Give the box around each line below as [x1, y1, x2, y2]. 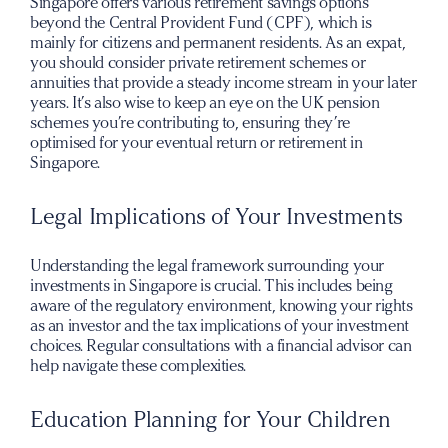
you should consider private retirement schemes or [30, 53, 366, 72]
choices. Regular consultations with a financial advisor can [30, 336, 412, 355]
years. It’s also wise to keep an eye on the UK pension [30, 93, 380, 112]
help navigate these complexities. [30, 356, 246, 375]
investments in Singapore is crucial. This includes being [30, 276, 393, 295]
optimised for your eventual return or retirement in [30, 133, 363, 152]
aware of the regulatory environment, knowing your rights [30, 296, 413, 315]
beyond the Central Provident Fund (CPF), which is [30, 13, 372, 32]
